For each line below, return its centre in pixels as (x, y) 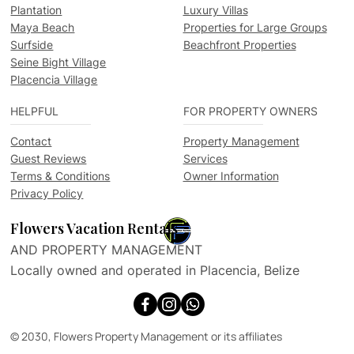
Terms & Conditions (60, 176)
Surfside (32, 44)
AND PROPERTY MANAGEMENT (107, 249)
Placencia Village (54, 79)
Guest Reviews (49, 159)
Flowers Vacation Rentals (94, 228)
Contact (31, 141)
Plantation (36, 9)
